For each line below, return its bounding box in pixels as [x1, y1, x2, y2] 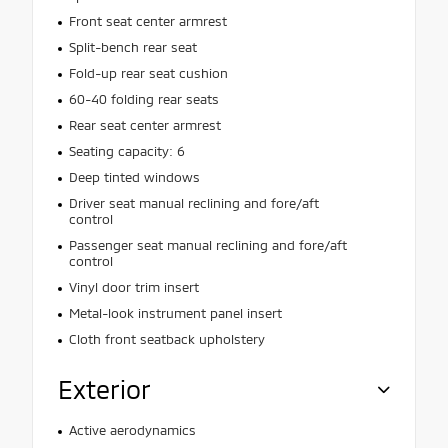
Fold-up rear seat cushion [68, 64, 228, 81]
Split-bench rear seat [68, 38, 197, 55]
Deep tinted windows [68, 168, 200, 185]
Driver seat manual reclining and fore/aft [68, 194, 319, 211]
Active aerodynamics [68, 421, 196, 438]
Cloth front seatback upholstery [68, 330, 265, 347]
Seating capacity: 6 [68, 142, 185, 159]
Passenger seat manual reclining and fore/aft [68, 236, 347, 253]
